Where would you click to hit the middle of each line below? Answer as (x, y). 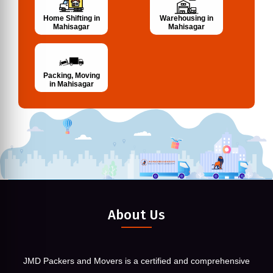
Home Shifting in (71, 19)
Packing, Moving (71, 76)
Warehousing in (186, 19)
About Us (136, 214)
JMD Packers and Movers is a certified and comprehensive (136, 261)
